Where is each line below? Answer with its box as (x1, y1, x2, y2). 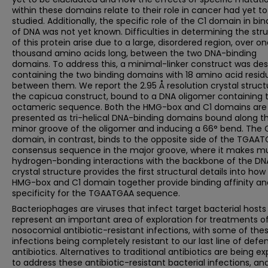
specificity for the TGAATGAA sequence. (12, 187, 180, 199)
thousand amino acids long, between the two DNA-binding (12, 47, 257, 59)
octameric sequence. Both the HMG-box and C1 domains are (12, 101, 267, 113)
